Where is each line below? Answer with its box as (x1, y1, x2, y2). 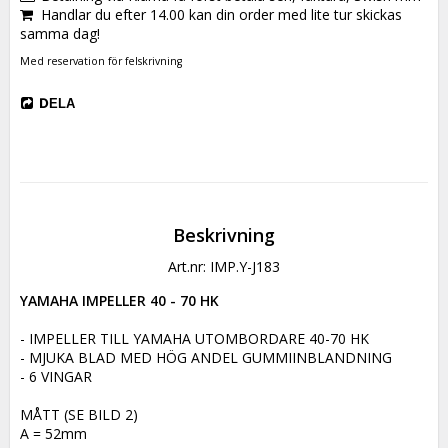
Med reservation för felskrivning (20, 53, 182, 68)
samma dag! (20, 24, 100, 44)
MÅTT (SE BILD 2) (20, 404, 138, 424)
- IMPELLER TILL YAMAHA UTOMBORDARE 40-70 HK (20, 328, 369, 348)
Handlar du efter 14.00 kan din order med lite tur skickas (41, 5, 402, 25)
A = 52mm (20, 423, 87, 443)
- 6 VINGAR (20, 366, 92, 386)
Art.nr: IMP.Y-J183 (168, 256, 280, 276)
